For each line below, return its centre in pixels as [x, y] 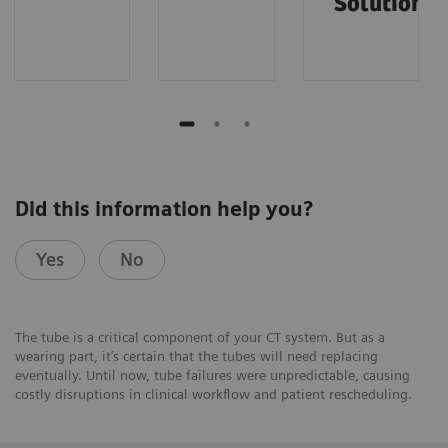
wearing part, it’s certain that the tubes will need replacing [196, 355]
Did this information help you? [164, 208]
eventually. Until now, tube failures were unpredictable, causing [212, 374]
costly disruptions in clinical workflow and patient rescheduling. [213, 393]
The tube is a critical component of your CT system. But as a [200, 336]
